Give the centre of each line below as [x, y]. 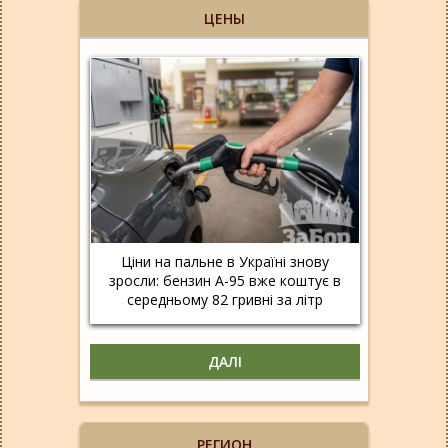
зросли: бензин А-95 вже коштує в [225, 280]
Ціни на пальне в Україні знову [225, 261]
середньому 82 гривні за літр [225, 299]
